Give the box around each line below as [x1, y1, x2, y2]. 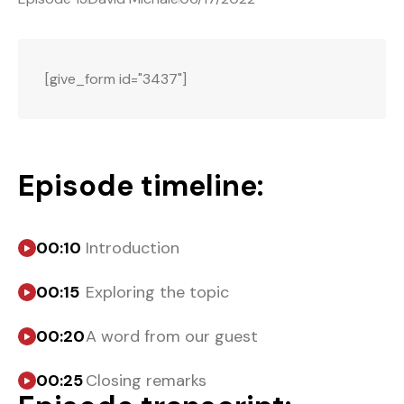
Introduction [86, 236, 179, 259]
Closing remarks [86, 369, 207, 391]
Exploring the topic [86, 280, 229, 303]
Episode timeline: [18, 166, 263, 205]
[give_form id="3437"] [45, 69, 187, 88]
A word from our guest [86, 325, 258, 347]
